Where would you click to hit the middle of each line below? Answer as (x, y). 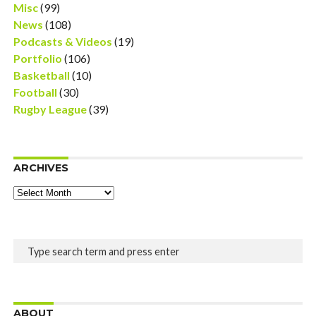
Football (35, 92)
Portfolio (37, 58)
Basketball (41, 75)
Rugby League (50, 109)
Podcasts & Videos (62, 41)
